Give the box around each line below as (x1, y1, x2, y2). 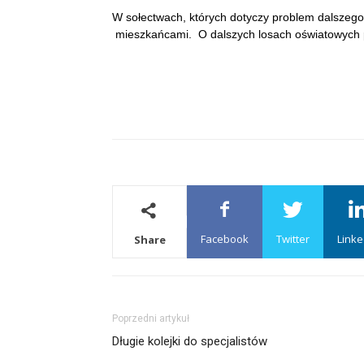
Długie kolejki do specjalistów (112, 334, 267, 349)
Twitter (276, 232, 310, 246)
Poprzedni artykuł (112, 313, 189, 324)
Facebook (201, 232, 249, 246)
